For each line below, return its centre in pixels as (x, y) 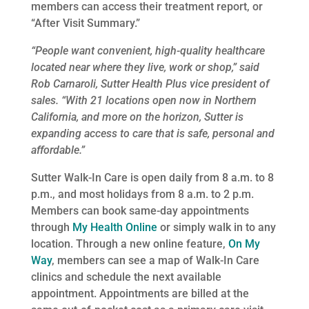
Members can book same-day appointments (140, 210)
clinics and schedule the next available (126, 277)
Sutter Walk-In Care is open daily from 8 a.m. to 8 (152, 177)
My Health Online (114, 227)
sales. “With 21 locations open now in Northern (143, 100)
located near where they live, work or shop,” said (145, 67)
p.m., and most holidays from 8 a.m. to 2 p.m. (142, 194)
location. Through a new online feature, (129, 243)
